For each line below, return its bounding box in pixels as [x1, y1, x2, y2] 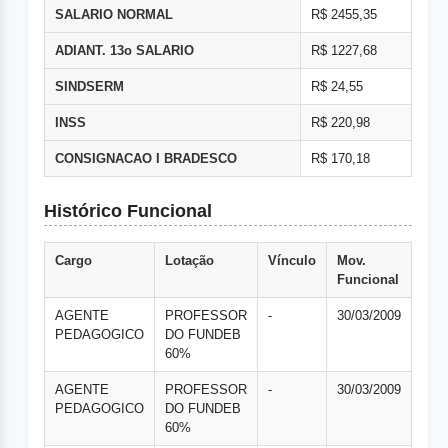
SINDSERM [55, 79, 124, 95]
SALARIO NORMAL [55, 7, 173, 23]
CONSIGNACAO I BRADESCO [55, 151, 237, 167]
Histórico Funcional [44, 201, 212, 222]
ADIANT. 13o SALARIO [55, 43, 194, 59]
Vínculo [268, 253, 316, 269]
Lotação [165, 253, 214, 269]
